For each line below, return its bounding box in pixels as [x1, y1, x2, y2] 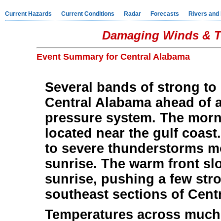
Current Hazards [5, 10, 52, 17]
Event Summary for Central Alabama [36, 51, 190, 62]
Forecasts [150, 10, 179, 17]
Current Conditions [61, 10, 114, 17]
